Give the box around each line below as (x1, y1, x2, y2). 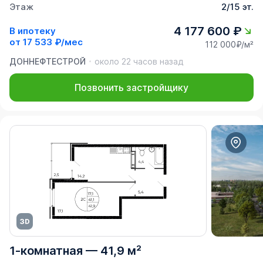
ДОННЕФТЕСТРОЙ (9, 56, 86, 66)
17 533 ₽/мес (23, 36, 83, 48)
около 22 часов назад (95, 56, 183, 66)
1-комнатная (9, 243, 83, 258)
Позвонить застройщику (75, 81, 188, 93)
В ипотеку (9, 25, 56, 37)
